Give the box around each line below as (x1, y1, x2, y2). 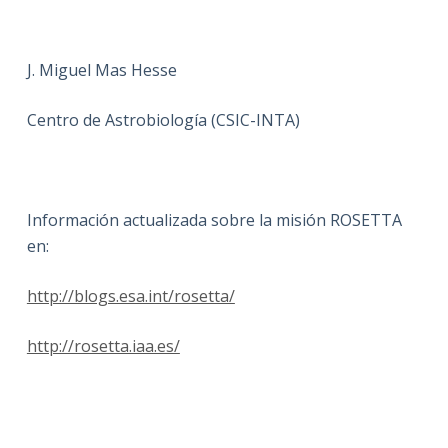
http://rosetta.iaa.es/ (26, 334, 180, 357)
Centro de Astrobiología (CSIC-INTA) (26, 108, 300, 131)
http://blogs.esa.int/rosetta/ (26, 284, 235, 307)
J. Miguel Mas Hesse (26, 58, 177, 81)
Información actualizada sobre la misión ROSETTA (26, 208, 402, 231)
